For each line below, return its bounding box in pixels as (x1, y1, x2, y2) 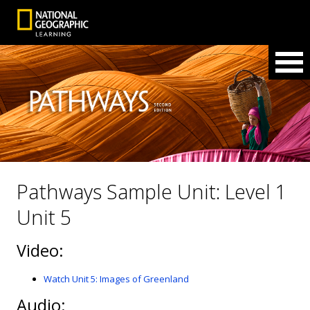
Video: (17, 239, 64, 262)
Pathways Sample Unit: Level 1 (17, 178, 287, 206)
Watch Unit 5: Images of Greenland (44, 273, 190, 286)
